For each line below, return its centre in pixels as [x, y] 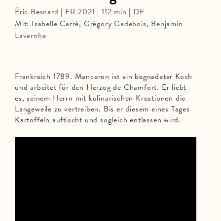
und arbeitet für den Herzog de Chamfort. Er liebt [101, 88]
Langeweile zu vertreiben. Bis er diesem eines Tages [102, 109]
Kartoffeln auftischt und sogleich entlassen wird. [98, 120]
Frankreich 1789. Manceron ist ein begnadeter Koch [104, 77]
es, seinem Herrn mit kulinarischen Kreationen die [100, 98]
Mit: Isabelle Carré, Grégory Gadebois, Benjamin [99, 24]
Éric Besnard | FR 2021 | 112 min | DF [80, 12]
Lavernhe [31, 36]
